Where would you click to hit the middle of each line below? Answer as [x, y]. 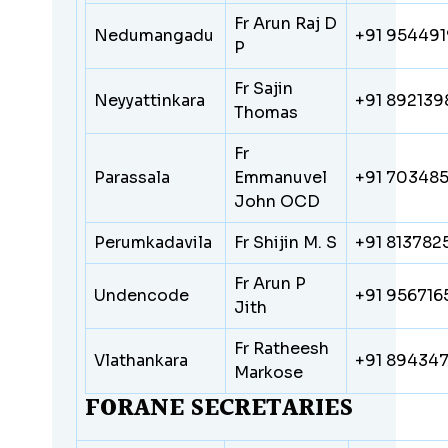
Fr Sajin [264, 88]
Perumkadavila [153, 242]
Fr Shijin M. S [286, 242]
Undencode [142, 295]
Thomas [266, 112]
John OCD [277, 201]
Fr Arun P [270, 283]
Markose [269, 372]
